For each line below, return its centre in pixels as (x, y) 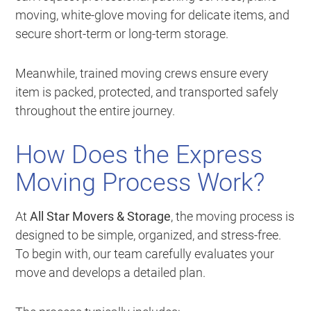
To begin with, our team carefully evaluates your (145, 253)
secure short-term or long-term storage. (122, 33)
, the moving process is (233, 216)
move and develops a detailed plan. (111, 272)
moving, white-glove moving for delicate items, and (153, 15)
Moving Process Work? (140, 182)
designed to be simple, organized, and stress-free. (149, 235)
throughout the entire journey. (95, 110)
